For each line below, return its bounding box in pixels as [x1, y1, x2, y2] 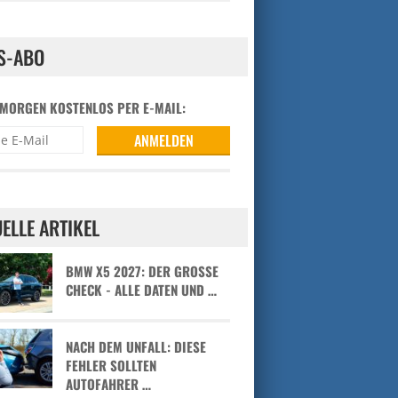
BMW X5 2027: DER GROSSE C [66, 261, 219, 282]
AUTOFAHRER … [66, 373, 152, 394]
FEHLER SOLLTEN [66, 354, 157, 375]
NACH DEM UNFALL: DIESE [66, 336, 207, 356]
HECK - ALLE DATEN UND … [66, 280, 209, 300]
